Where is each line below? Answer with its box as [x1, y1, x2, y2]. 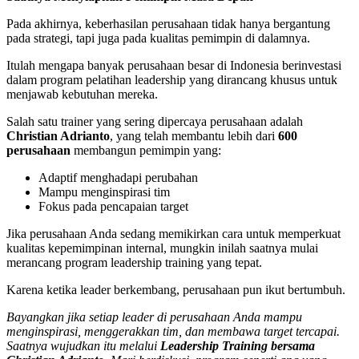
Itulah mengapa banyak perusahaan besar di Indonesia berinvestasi [6, 58, 341, 73]
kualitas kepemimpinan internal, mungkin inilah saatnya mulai [6, 241, 318, 256]
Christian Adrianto [6, 129, 110, 143]
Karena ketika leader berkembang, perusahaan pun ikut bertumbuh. [6, 283, 345, 297]
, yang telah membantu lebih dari [110, 129, 278, 143]
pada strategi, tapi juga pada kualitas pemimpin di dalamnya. [6, 31, 310, 46]
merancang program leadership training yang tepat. [6, 256, 262, 270]
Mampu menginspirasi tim [38, 185, 170, 200]
